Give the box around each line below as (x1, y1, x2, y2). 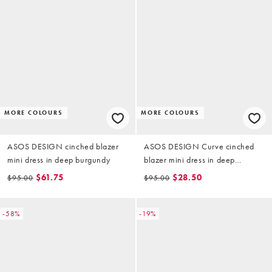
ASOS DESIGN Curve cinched (144, 141, 254, 152)
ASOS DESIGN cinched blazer (7, 141, 119, 152)
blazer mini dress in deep (144, 154, 235, 166)
